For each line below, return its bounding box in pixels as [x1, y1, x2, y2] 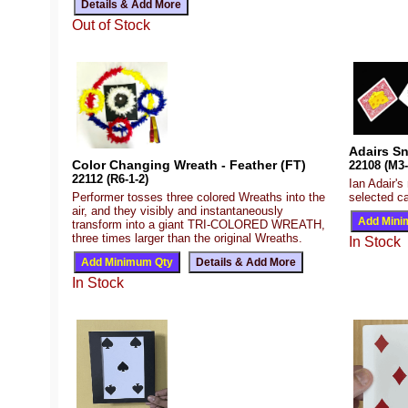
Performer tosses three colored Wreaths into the [72, 189, 325, 204]
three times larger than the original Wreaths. [72, 230, 302, 245]
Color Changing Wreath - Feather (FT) [72, 157, 306, 172]
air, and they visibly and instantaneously [72, 203, 283, 218]
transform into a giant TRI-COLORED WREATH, [72, 217, 325, 231]
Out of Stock [72, 17, 150, 34]
